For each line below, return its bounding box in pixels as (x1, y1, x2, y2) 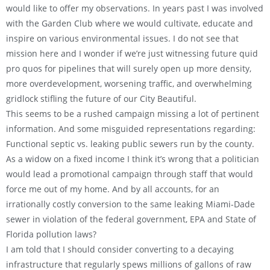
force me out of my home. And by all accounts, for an (6, 183, 219, 195)
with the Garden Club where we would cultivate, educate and (6, 17, 253, 30)
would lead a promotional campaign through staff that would (6, 168, 253, 180)
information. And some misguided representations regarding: (6, 123, 256, 135)
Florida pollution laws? (6, 228, 96, 240)
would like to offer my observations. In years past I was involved (6, 2, 263, 14)
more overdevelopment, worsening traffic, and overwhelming (6, 78, 252, 90)
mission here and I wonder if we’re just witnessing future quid (6, 48, 258, 60)
